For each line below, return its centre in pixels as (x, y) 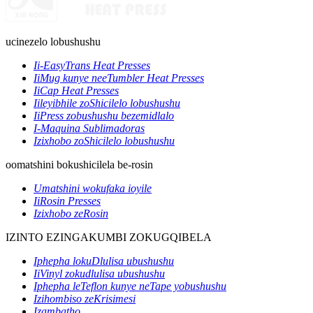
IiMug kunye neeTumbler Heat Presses (119, 78)
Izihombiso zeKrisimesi (85, 298)
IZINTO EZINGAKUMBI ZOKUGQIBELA (109, 237)
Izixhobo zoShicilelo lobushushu (104, 140)
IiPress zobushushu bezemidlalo (104, 115)
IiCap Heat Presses (76, 90)
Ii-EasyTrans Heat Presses (92, 65)
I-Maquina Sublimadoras (89, 128)
